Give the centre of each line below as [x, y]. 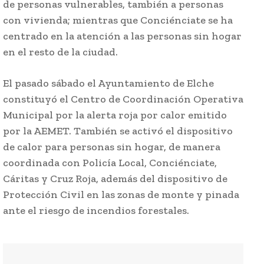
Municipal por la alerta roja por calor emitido [115, 115]
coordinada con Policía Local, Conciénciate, [110, 163]
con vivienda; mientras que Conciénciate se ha [118, 20]
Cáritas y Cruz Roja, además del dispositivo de [115, 179]
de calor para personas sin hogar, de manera [112, 147]
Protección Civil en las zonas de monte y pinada [121, 195]
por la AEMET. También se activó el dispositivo [118, 131]
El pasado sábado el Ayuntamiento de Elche [108, 83]
